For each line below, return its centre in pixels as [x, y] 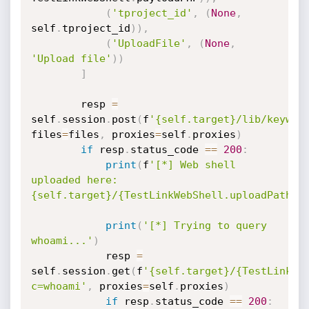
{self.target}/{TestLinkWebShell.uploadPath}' [167, 195]
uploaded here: [74, 180]
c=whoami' [59, 286]
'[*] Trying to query [205, 226]
